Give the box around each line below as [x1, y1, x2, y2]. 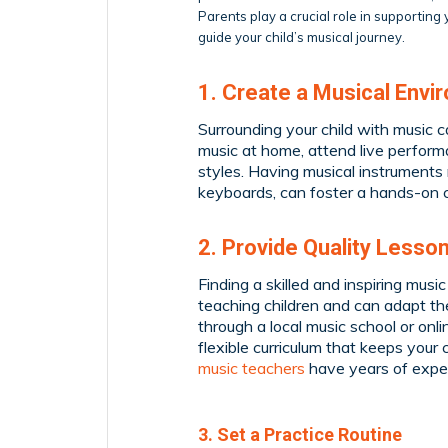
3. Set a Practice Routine [198, 423, 402, 445]
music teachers [198, 357, 305, 378]
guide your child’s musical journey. [198, 29, 405, 46]
